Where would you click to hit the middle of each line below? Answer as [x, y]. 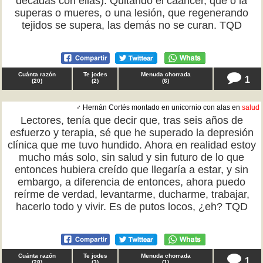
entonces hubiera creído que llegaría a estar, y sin [131, 170]
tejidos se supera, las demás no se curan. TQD [131, 25]
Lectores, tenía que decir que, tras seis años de [131, 120]
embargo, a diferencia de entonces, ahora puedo [131, 182]
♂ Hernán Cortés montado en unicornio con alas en [159, 107]
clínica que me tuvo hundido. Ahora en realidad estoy [131, 145]
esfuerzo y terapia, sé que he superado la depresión [131, 133]
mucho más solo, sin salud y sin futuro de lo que [131, 157]
